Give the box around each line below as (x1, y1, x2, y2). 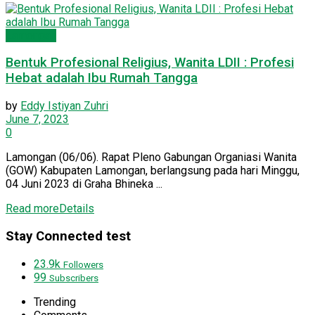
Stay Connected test (6, 228, 131, 244)
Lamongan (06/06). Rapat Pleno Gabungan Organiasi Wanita (6, 150, 297, 165)
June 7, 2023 (6, 112, 69, 127)
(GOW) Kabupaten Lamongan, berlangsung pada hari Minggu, (6, 164, 300, 178)
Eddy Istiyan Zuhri (20, 99, 108, 113)
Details (59, 202, 94, 216)
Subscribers (49, 272, 98, 283)
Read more (6, 202, 59, 216)
